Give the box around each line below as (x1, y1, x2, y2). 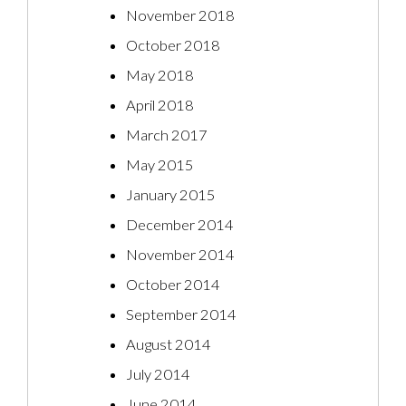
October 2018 (126, 36, 220, 55)
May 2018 (126, 66, 194, 85)
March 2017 (126, 126, 208, 145)
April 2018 (126, 96, 194, 115)
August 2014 (126, 335, 211, 354)
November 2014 (126, 246, 235, 265)
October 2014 (126, 275, 220, 295)
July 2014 (126, 365, 190, 384)
